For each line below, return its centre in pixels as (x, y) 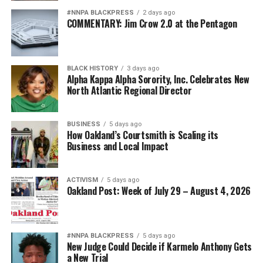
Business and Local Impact (117, 146)
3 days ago (143, 68)
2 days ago (159, 12)
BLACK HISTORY (92, 68)
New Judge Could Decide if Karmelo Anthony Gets (159, 246)
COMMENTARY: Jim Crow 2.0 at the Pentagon (152, 23)
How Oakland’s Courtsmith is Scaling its (143, 135)
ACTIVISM (82, 180)
